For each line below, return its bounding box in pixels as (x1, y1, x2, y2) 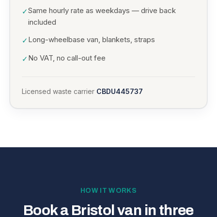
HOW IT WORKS (80, 187, 137, 194)
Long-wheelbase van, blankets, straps (28, 35, 155, 44)
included (28, 17, 56, 27)
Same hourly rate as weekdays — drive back (28, 6, 176, 15)
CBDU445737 (96, 87, 143, 95)
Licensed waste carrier (22, 87, 94, 95)
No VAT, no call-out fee (28, 53, 106, 62)
